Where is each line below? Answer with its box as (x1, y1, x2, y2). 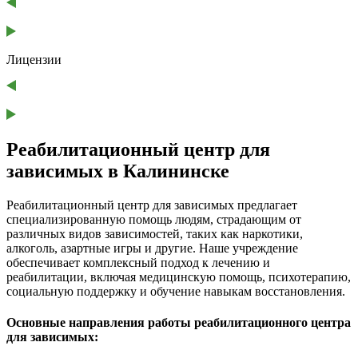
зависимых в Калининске (6, 161, 229, 182)
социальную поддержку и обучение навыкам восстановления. (6, 284, 345, 299)
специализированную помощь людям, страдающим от (6, 213, 301, 227)
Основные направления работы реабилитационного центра (6, 316, 351, 330)
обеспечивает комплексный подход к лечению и (6, 256, 270, 270)
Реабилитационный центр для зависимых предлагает (6, 198, 297, 213)
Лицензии (6, 53, 62, 67)
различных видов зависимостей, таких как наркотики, (6, 227, 303, 241)
